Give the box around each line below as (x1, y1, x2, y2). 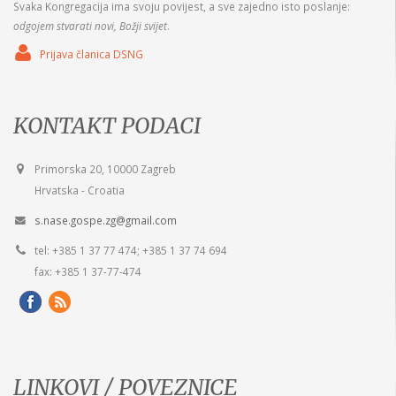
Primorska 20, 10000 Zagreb (34, 161, 176, 176)
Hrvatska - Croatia (34, 182, 125, 197)
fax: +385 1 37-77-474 (34, 263, 141, 278)
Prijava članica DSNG (40, 46, 143, 61)
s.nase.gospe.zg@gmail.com (34, 212, 177, 227)
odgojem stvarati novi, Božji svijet (13, 18, 167, 33)
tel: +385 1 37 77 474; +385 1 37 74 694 (34, 242, 227, 257)
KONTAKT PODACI (13, 110, 201, 140)
